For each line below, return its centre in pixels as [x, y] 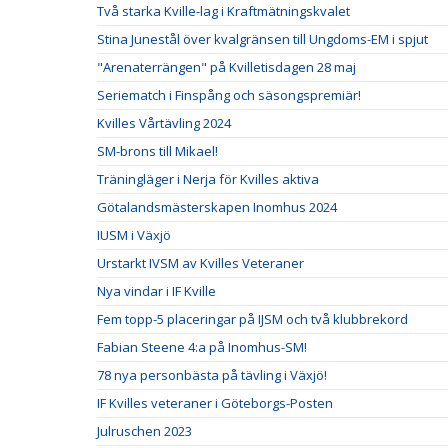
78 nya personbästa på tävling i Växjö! [212, 375]
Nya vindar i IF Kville [156, 291]
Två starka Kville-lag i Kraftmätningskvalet [223, 11]
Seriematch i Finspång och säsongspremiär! [229, 95]
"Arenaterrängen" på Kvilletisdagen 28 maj [226, 67]
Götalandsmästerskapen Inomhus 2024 [217, 207]
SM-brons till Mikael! [157, 151]
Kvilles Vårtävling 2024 [164, 123]
